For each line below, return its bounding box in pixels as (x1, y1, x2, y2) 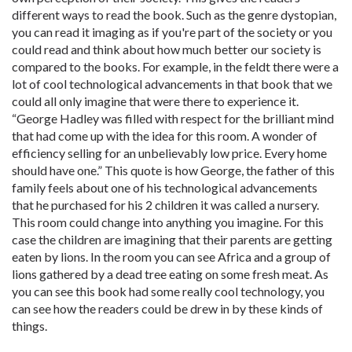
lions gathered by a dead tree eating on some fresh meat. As (12, 266, 328, 281)
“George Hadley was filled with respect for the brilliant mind (12, 111, 334, 126)
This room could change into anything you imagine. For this (12, 214, 324, 229)
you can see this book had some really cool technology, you (12, 284, 324, 299)
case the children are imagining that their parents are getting (12, 232, 332, 247)
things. (12, 318, 47, 333)
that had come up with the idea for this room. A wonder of (12, 128, 317, 143)
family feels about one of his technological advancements (12, 180, 317, 195)
